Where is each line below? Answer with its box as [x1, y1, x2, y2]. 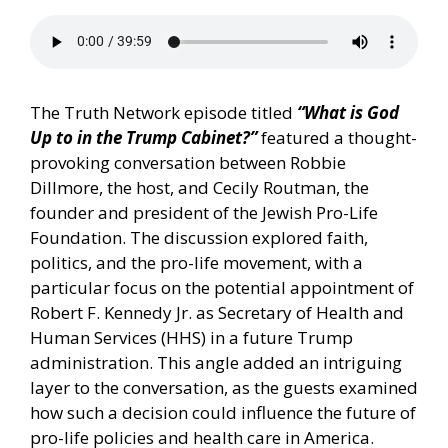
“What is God [297, 101, 399, 125]
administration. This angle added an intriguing [30, 351, 402, 375]
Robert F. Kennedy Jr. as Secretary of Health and [30, 301, 404, 325]
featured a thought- [261, 126, 417, 150]
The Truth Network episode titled [30, 101, 297, 125]
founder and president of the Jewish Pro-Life [30, 201, 378, 225]
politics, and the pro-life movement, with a [30, 251, 363, 275]
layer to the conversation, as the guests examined [30, 376, 418, 400]
